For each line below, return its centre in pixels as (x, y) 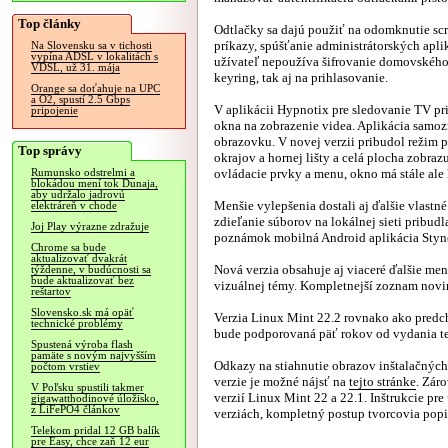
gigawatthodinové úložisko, (95, 398)
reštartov (51, 291)
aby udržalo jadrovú (78, 194)
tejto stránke (382, 381)
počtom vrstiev (65, 366)
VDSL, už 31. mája (75, 67)
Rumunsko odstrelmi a (83, 172)
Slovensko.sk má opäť (82, 312)
